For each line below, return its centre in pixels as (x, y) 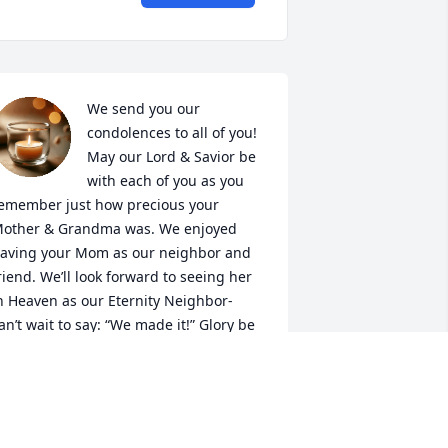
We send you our (143, 109)
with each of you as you (165, 181)
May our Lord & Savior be (171, 157)
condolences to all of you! (171, 133)
